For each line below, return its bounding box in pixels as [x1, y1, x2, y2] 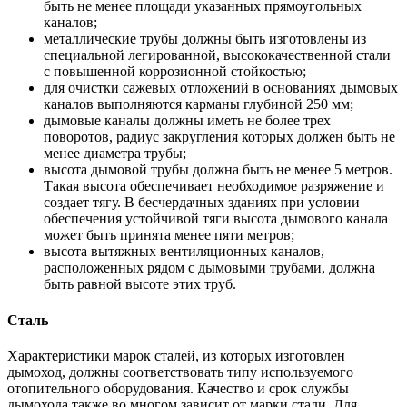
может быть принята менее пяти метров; [44, 227, 294, 243]
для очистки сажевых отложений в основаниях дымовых [44, 80, 398, 96]
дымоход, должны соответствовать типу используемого [7, 363, 353, 380]
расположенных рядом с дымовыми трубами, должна [44, 260, 375, 276]
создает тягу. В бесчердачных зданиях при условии [44, 194, 360, 211]
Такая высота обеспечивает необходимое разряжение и [44, 178, 384, 194]
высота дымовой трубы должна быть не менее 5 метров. [44, 162, 392, 178]
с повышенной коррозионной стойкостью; [44, 64, 306, 80]
